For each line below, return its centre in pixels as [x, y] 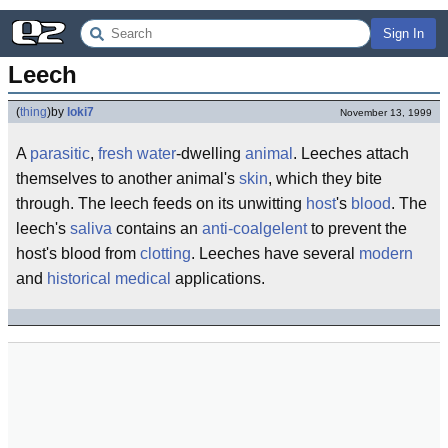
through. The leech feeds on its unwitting [161, 203]
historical [79, 278]
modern [386, 253]
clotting [165, 253]
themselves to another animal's [127, 178]
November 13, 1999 [386, 112]
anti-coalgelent [254, 228]
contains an [157, 228]
